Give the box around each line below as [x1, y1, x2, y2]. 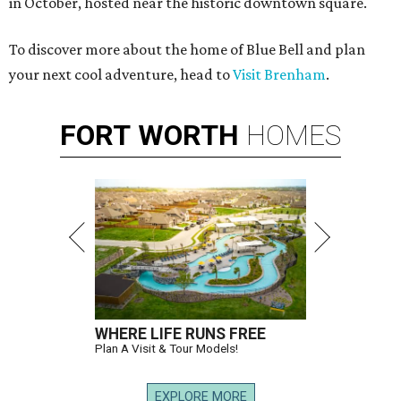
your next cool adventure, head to [9, 65, 233, 84]
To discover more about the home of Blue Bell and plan [9, 40, 365, 59]
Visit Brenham [233, 65, 326, 84]
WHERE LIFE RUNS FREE [95, 325, 266, 344]
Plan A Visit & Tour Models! [95, 341, 238, 356]
